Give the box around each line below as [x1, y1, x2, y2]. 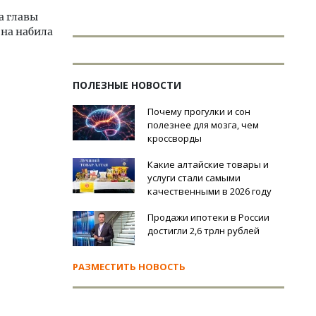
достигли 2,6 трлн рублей [147, 224, 260, 237]
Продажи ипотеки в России [147, 211, 269, 224]
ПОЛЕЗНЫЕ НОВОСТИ [73, 78, 181, 92]
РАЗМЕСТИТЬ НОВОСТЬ [73, 260, 186, 273]
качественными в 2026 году [147, 185, 272, 197]
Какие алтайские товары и [147, 158, 269, 171]
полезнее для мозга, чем [147, 119, 259, 131]
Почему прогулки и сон [147, 105, 250, 118]
